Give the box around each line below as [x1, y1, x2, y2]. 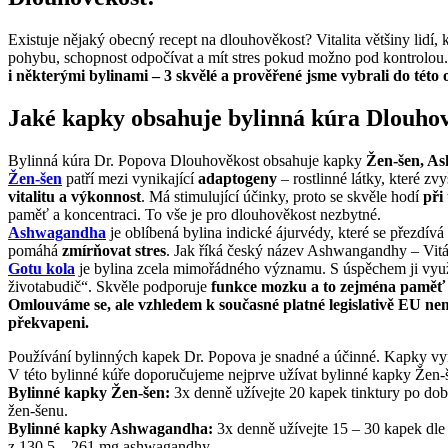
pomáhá [8, 242, 62, 260]
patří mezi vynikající [62, 170, 198, 188]
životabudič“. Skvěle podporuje [8, 278, 211, 296]
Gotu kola [8, 260, 75, 278]
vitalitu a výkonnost [8, 188, 141, 206]
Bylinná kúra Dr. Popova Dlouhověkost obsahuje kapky [8, 152, 362, 170]
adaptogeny [198, 170, 277, 188]
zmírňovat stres [62, 242, 166, 260]
